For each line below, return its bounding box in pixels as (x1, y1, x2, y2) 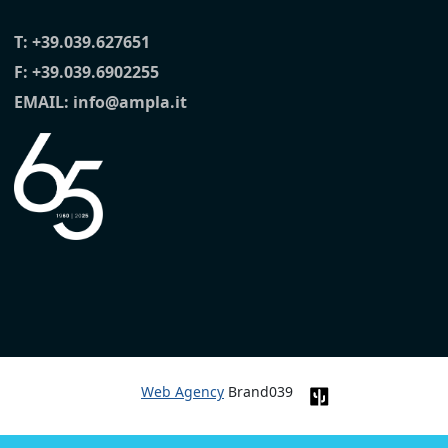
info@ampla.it (73, 91, 187, 114)
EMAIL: (14, 91, 73, 114)
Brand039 (224, 382, 293, 402)
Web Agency (141, 382, 224, 402)
